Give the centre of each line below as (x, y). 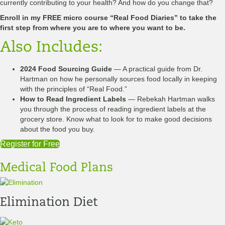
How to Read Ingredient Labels (73, 99)
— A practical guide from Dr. (157, 69)
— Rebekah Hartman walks (171, 99)
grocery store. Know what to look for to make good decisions (116, 119)
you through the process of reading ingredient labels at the (113, 109)
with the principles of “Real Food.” (74, 89)
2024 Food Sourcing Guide (66, 69)
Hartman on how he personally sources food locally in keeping (119, 79)
